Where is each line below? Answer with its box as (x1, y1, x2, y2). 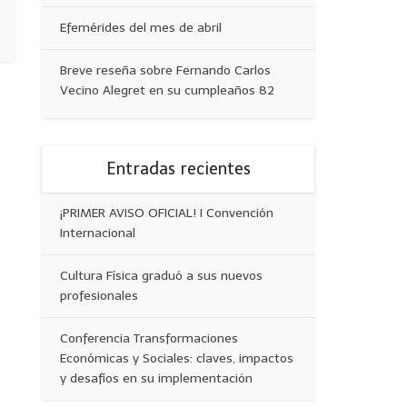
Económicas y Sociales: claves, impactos (60, 351, 293, 366)
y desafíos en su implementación (60, 371, 253, 386)
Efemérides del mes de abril (60, 20, 222, 35)
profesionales (60, 288, 138, 303)
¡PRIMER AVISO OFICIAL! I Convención (60, 205, 273, 221)
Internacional (60, 225, 135, 241)
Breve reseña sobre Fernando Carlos (60, 63, 271, 78)
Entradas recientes (105, 159, 251, 179)
